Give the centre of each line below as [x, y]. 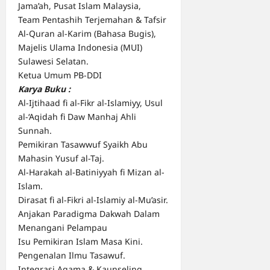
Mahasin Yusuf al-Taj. [61, 159]
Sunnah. [35, 131]
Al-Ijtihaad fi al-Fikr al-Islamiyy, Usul [90, 103]
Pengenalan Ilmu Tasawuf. [72, 256]
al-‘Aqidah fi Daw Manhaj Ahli [77, 117]
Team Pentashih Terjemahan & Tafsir [92, 20]
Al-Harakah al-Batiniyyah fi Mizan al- [91, 172]
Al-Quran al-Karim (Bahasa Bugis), [87, 34]
